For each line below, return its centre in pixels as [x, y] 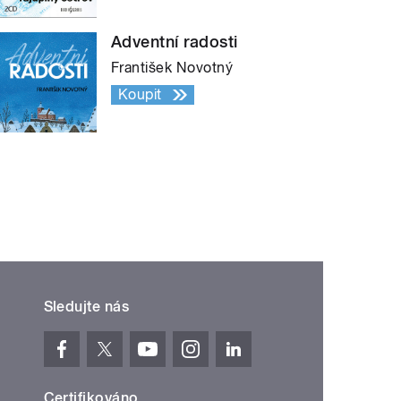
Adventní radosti [175, 42]
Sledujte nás [86, 307]
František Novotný [172, 68]
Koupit [140, 95]
